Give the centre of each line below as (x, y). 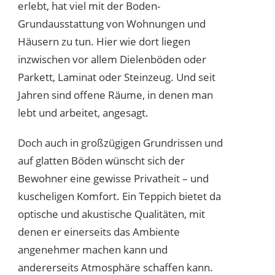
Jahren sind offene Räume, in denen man (115, 95)
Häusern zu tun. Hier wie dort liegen (104, 41)
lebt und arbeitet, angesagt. (83, 112)
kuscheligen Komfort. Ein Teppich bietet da (119, 196)
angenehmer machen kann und (93, 249)
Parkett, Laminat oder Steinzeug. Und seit (117, 77)
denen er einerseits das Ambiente (99, 231)
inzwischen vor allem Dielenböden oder (112, 59)
